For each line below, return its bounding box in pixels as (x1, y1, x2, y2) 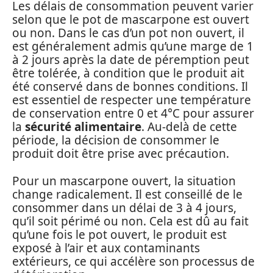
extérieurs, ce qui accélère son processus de (12, 253, 255, 269)
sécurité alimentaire (25, 119, 141, 135)
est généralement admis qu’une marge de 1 (12, 38, 253, 54)
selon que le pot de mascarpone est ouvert (12, 12, 249, 27)
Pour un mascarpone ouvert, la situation (12, 172, 236, 189)
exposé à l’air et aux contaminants (12, 239, 200, 256)
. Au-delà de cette (141, 119, 237, 135)
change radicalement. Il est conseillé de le (12, 186, 243, 202)
